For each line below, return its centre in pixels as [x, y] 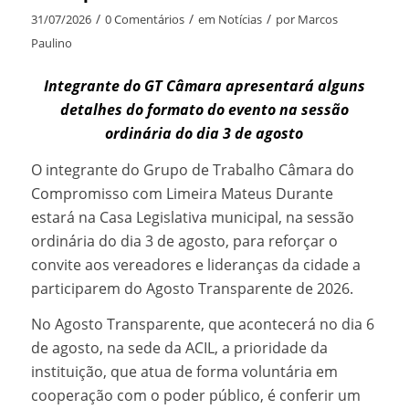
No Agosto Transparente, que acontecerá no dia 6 [202, 325]
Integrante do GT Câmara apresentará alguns [204, 86]
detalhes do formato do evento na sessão [204, 110]
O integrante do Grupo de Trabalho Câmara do [192, 169]
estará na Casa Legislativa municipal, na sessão [192, 217]
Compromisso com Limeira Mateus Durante [182, 193]
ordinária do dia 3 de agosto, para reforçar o [184, 241]
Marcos [317, 19]
